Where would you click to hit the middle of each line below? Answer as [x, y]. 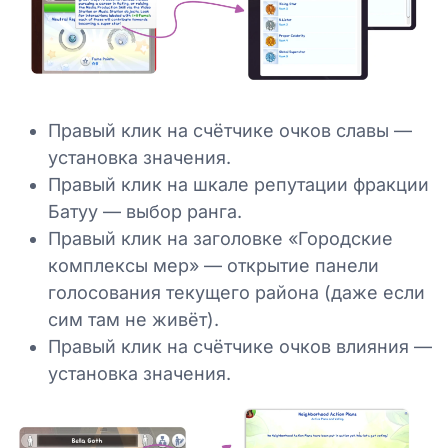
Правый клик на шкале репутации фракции [238, 185]
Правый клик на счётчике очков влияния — [240, 347]
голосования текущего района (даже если [236, 293]
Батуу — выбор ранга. [145, 212]
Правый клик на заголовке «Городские [220, 239]
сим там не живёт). [133, 320]
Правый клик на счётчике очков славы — [230, 131]
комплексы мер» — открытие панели [213, 266]
